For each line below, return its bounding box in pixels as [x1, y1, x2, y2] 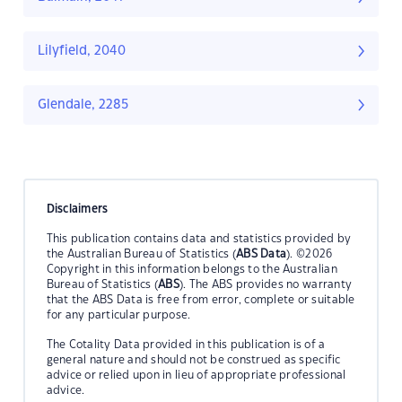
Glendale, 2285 [38, 99, 128, 112]
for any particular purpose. [46, 309, 191, 320]
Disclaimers [46, 203, 109, 214]
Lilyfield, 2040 [38, 45, 126, 58]
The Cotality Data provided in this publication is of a [46, 338, 326, 350]
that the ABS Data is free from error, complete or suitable [46, 293, 355, 305]
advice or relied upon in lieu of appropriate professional [46, 369, 346, 380]
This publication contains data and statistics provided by [46, 232, 352, 244]
